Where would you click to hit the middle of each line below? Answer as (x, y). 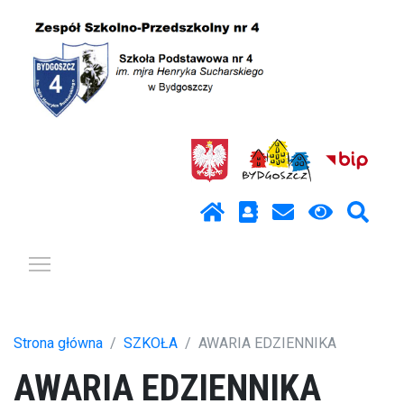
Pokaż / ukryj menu (112, 261)
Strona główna (58, 343)
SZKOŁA (151, 343)
